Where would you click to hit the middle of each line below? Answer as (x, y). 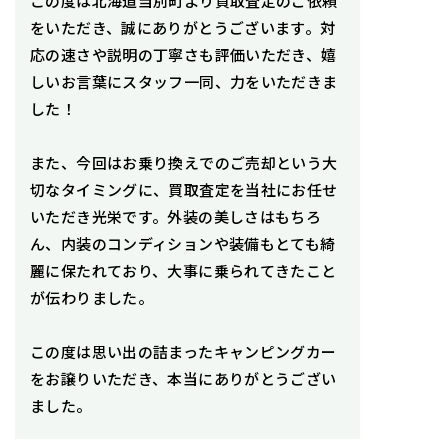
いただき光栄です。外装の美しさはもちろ (176, 216)
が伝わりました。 (91, 297)
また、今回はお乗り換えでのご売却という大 (184, 162)
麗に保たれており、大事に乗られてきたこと (183, 270)
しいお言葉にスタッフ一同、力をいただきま (184, 81)
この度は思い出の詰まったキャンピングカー (183, 351)
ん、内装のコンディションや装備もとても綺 (183, 243)
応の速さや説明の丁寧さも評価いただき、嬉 (183, 54)
